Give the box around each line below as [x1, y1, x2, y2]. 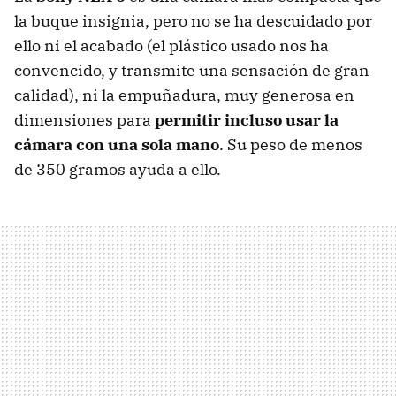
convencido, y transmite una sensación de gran [14, 59, 369, 80]
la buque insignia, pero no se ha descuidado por [14, 10, 372, 31]
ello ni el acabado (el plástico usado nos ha [14, 34, 329, 56]
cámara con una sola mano [14, 133, 219, 155]
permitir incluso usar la [155, 109, 339, 130]
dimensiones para [14, 109, 155, 130]
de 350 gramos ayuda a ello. [14, 158, 221, 179]
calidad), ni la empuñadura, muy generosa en [14, 84, 354, 105]
